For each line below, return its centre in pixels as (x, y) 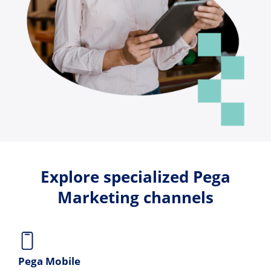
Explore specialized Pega (135, 176)
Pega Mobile (49, 261)
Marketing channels (135, 197)
